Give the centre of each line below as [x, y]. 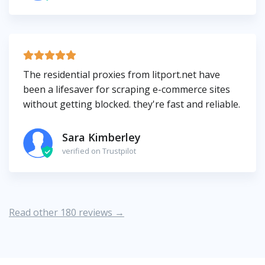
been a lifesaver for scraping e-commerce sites [127, 90]
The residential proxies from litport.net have [122, 75]
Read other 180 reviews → [67, 213]
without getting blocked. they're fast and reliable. [132, 104]
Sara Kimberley [101, 137]
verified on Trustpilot [99, 151]
